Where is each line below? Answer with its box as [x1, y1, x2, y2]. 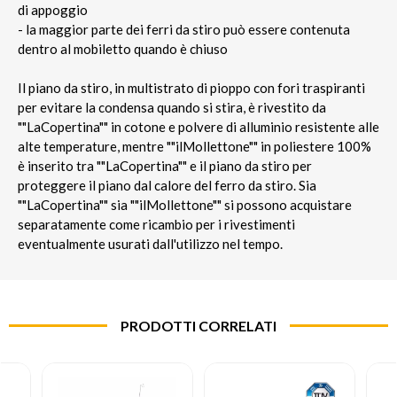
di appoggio [18, 2, 88, 19]
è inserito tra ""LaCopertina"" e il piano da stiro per [18, 158, 312, 175]
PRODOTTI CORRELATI [121, 317, 276, 335]
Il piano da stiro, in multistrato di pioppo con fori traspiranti [18, 80, 365, 97]
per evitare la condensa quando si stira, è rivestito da [18, 99, 326, 116]
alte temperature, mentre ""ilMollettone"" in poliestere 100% [18, 138, 371, 155]
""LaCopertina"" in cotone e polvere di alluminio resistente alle [18, 119, 379, 136]
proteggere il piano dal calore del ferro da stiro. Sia [18, 177, 316, 194]
